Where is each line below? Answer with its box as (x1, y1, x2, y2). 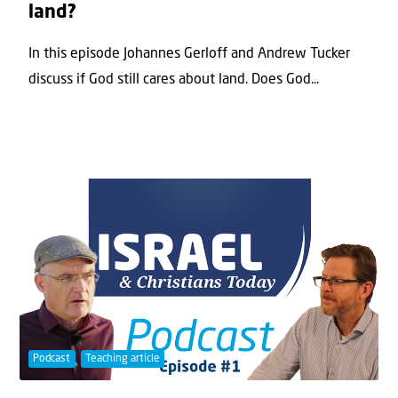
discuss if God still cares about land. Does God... (28, 72, 319, 87)
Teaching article (84, 353, 160, 364)
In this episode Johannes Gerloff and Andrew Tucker (28, 46, 350, 61)
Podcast (33, 353, 71, 364)
